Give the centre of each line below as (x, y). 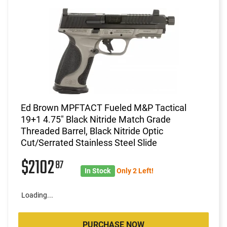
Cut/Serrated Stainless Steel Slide (89, 142)
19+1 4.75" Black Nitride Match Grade (96, 119)
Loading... (37, 195)
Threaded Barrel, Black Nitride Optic (92, 131)
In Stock (98, 171)
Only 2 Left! (135, 171)
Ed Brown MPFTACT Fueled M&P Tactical (104, 107)
